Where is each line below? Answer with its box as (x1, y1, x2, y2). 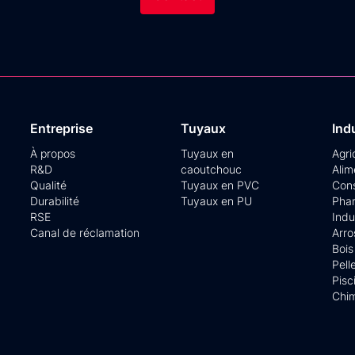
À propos (29, 147, 75, 160)
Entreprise (29, 120, 93, 136)
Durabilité (29, 194, 79, 208)
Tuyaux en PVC (181, 178, 260, 192)
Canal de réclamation (29, 226, 139, 239)
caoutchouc (181, 162, 242, 176)
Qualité (29, 178, 67, 192)
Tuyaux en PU (181, 194, 253, 208)
